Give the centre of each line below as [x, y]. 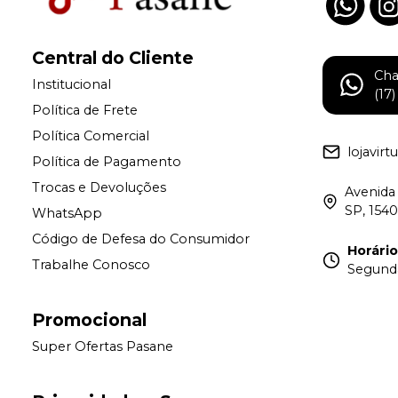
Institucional [72, 85]
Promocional [89, 320]
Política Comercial [91, 136]
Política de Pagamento [107, 162]
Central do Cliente [113, 58]
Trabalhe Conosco [91, 265]
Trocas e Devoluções [99, 188]
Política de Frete [85, 111]
